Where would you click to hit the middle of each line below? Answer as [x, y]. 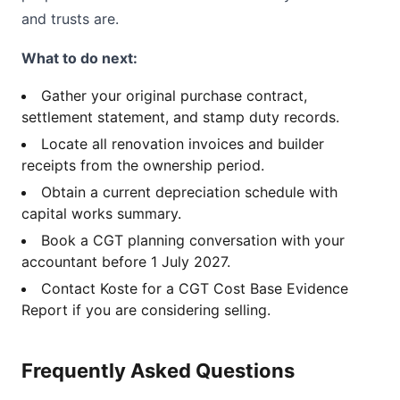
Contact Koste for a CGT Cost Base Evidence [195, 288]
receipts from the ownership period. [143, 165]
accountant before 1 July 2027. [126, 262]
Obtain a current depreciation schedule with [189, 192]
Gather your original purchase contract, [174, 96]
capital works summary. [101, 213]
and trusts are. [70, 19]
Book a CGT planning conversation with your [193, 240]
